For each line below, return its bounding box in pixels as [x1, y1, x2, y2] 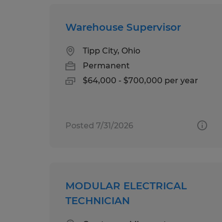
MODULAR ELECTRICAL [65, 179, 187, 192]
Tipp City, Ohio [83, 46, 140, 55]
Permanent [83, 60, 130, 70]
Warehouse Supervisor [65, 21, 181, 33]
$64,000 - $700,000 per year [83, 75, 198, 85]
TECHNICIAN [65, 194, 130, 207]
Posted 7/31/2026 [65, 120, 133, 130]
